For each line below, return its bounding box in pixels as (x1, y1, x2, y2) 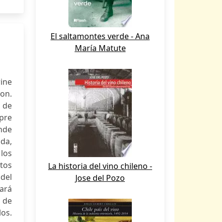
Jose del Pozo (75, 172, 125, 183)
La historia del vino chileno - (48, 161, 152, 171)
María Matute (74, 43, 126, 54)
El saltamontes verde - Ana (51, 31, 150, 42)
